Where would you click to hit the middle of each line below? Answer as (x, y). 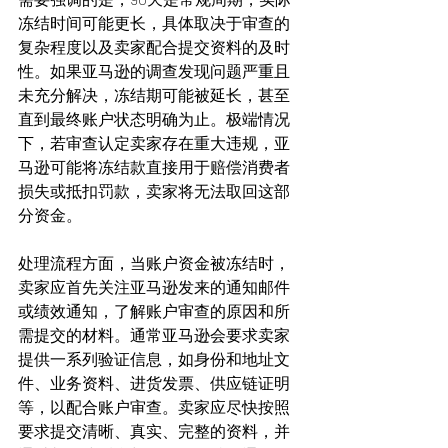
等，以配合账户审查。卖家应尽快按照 (154, 406)
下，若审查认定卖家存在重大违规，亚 (154, 142)
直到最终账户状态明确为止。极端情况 (154, 118)
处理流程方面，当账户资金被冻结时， (154, 262)
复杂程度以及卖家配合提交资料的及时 (154, 46)
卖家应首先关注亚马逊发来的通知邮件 (154, 286)
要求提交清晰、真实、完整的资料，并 (154, 430)
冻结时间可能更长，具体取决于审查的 (154, 22)
